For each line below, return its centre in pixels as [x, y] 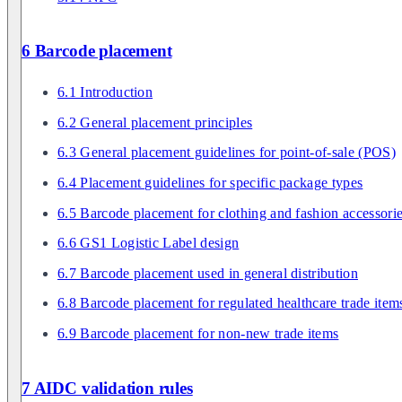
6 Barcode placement [97, 51]
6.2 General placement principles [155, 122]
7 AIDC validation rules [107, 388]
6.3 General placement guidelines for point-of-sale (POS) [227, 153]
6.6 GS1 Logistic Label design [149, 243]
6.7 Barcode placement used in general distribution [208, 273]
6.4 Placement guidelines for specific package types [210, 182]
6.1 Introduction [105, 92]
